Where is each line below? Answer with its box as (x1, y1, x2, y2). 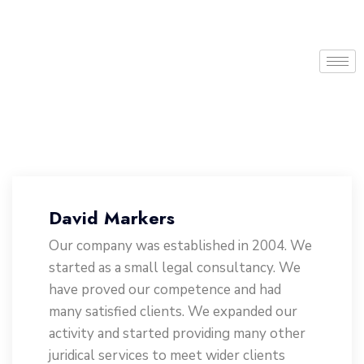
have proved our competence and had (49, 280, 281, 299)
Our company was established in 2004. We (49, 236, 312, 255)
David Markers (49, 205, 175, 231)
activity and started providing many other (49, 324, 305, 343)
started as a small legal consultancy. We (49, 258, 301, 277)
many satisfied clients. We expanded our (49, 302, 297, 321)
